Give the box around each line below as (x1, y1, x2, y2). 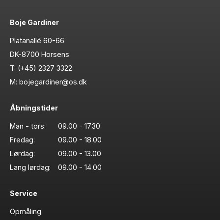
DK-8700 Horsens (10, 50, 69, 58)
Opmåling (10, 207, 41, 216)
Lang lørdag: (10, 163, 51, 171)
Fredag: (10, 135, 35, 144)
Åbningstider (10, 103, 58, 112)
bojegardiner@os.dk (19, 77, 87, 86)
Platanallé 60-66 (10, 36, 64, 45)
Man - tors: (10, 121, 46, 130)
